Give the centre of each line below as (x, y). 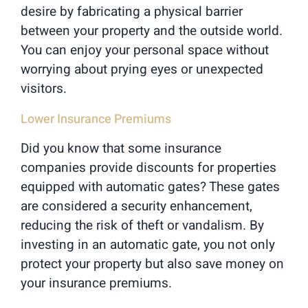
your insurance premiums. (96, 283)
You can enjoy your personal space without (145, 50)
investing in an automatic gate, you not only (148, 244)
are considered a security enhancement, (136, 206)
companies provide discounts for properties (148, 167)
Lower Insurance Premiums (96, 119)
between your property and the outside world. (152, 31)
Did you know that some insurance (121, 148)
